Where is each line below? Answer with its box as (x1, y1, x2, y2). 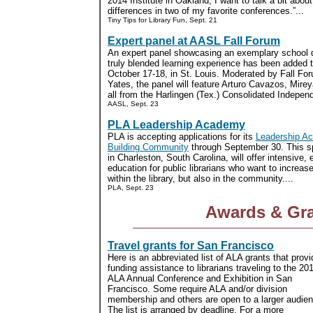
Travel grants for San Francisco (108, 240, 274, 252)
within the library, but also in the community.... (108, 173, 293, 184)
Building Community (108, 142, 189, 152)
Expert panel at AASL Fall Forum (108, 35, 280, 47)
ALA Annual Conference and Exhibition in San (108, 273, 292, 284)
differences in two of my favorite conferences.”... (108, 6, 304, 16)
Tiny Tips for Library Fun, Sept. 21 (108, 16, 217, 24)
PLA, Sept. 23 (108, 184, 154, 191)
